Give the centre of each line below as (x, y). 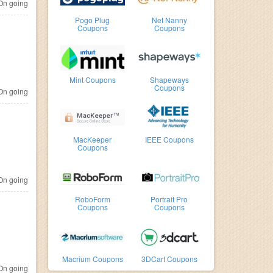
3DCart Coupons (169, 259)
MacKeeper (93, 139)
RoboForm (92, 199)
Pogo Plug (93, 20)
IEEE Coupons (169, 139)
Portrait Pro (169, 199)
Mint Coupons (92, 80)
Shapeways (169, 80)
